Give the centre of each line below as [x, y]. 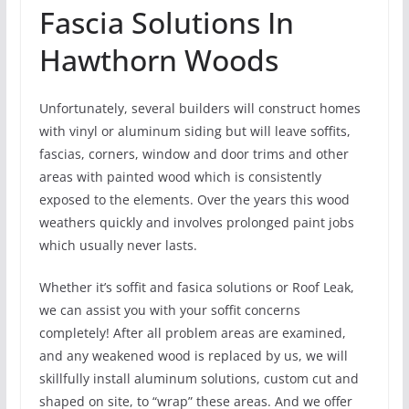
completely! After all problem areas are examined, [192, 333]
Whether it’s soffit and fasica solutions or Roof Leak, [196, 288]
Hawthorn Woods [158, 60]
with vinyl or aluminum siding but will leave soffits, [194, 131]
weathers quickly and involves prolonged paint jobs [196, 223]
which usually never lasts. [118, 246]
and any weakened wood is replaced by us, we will [193, 356]
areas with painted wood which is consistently [180, 177]
